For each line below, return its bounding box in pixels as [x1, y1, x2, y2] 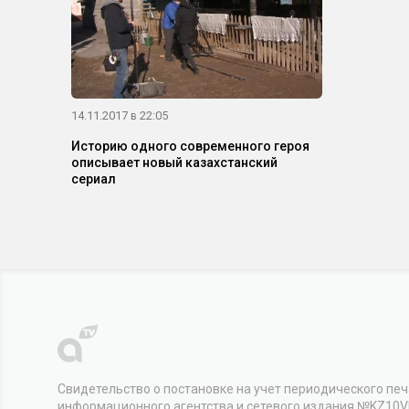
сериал [71, 172, 116, 187]
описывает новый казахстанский [71, 155, 278, 171]
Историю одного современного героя [71, 139, 309, 154]
